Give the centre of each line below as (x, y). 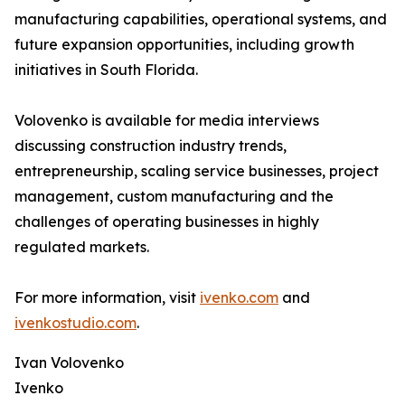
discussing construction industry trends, (151, 146)
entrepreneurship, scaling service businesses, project (197, 171)
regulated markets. (82, 247)
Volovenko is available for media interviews (167, 120)
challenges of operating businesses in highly (167, 221)
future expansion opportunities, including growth (184, 44)
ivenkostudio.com (75, 323)
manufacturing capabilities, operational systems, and (201, 19)
